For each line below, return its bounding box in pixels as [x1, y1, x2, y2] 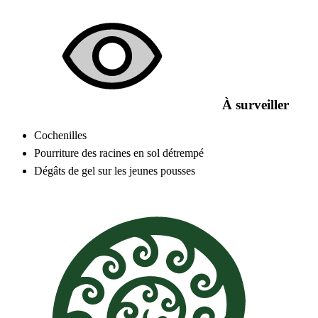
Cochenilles [34, 128, 87, 141]
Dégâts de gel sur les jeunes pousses [34, 164, 195, 177]
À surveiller [219, 97, 289, 112]
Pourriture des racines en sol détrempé [34, 146, 204, 159]
